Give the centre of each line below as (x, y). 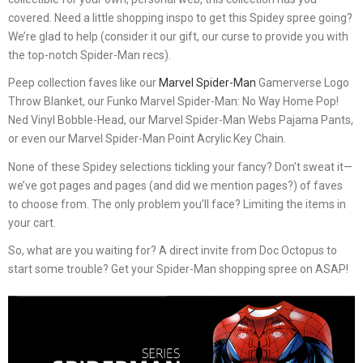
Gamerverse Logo (303, 83)
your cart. (32, 222)
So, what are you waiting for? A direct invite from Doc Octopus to (173, 251)
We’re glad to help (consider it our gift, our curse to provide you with (178, 36)
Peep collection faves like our (83, 83)
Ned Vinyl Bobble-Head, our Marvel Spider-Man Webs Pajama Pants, (181, 120)
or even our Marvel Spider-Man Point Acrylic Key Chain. (147, 139)
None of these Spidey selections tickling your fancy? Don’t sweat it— (180, 167)
